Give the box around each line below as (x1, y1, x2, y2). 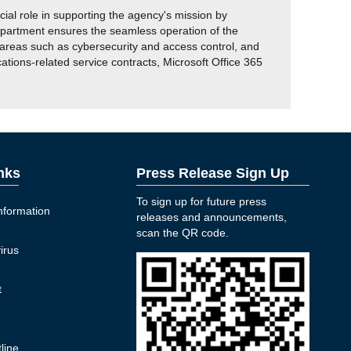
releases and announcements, (136, 211, 288, 223)
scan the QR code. (136, 226, 230, 239)
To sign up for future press (136, 195, 267, 208)
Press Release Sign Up (136, 165, 290, 181)
